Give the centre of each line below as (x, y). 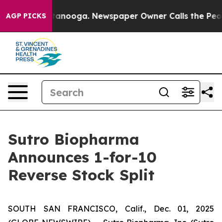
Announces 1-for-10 (82, 157)
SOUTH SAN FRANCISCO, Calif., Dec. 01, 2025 (111, 209)
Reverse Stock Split (81, 175)
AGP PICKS (26, 16)
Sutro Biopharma (74, 139)
